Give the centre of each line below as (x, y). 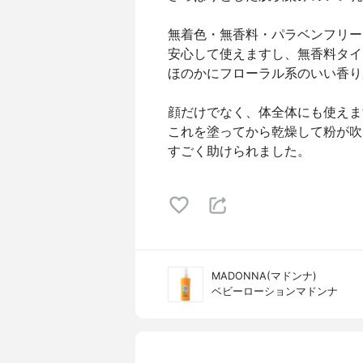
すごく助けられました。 (239, 151)
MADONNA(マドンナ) (264, 276)
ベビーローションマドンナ (275, 291)
